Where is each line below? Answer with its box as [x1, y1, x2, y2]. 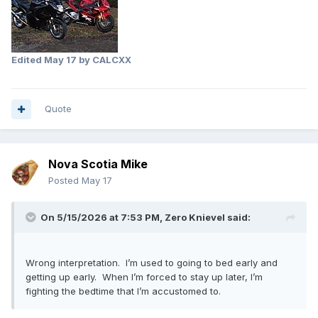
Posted [48, 175, 82, 187]
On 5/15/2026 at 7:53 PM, [40, 212, 165, 224]
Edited [11, 54, 44, 66]
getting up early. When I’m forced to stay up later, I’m [26, 271, 263, 283]
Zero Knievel [165, 212, 225, 224]
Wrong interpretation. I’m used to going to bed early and [26, 257, 278, 269]
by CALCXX [77, 54, 131, 66]
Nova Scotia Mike [48, 157, 148, 172]
